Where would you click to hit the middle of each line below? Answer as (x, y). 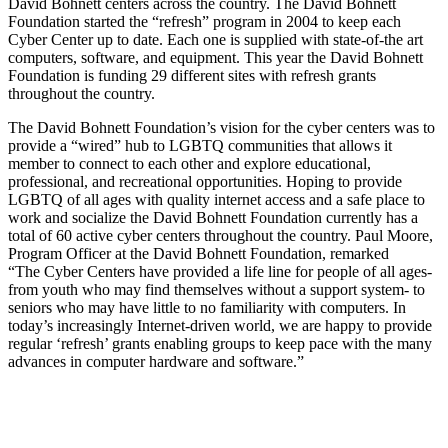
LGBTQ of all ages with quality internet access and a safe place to (216, 200)
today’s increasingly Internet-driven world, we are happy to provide (220, 326)
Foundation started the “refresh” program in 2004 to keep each (204, 22)
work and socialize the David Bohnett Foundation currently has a (213, 218)
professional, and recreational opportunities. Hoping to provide (205, 182)
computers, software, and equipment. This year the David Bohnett (215, 58)
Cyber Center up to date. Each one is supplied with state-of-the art (215, 40)
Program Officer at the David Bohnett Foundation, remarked (198, 254)
